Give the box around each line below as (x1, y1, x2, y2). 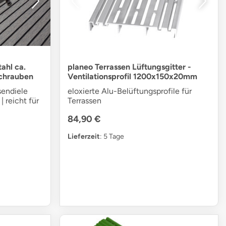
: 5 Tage (100, 132, 125, 141)
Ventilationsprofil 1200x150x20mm (68, 72, 198, 82)
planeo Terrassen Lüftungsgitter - (68, 62, 192, 72)
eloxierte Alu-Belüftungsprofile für (68, 86, 192, 96)
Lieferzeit (68, 132, 100, 141)
